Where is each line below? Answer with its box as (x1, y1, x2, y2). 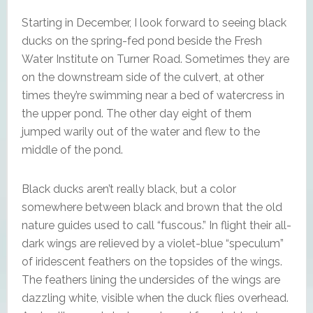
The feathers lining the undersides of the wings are (21, 272, 280, 286)
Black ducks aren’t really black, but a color (21, 182, 236, 196)
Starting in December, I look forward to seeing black (21, 15, 286, 29)
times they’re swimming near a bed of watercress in (21, 88, 284, 102)
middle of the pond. (21, 143, 126, 156)
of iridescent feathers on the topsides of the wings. (21, 254, 282, 268)
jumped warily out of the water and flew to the (21, 124, 260, 138)
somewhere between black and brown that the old (21, 200, 282, 214)
